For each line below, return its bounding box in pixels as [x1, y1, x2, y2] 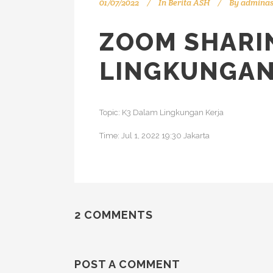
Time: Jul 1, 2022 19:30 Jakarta [99, 131, 210, 141]
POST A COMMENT [74, 258, 180, 271]
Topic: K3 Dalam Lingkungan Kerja [99, 108, 224, 118]
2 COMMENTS [74, 208, 153, 222]
